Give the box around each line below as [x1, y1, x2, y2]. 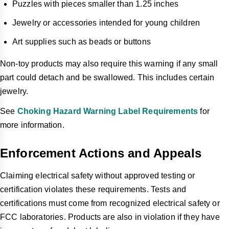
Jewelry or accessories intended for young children [12, 18, 200, 28]
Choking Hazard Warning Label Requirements [17, 107, 198, 116]
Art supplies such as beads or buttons [12, 37, 151, 47]
